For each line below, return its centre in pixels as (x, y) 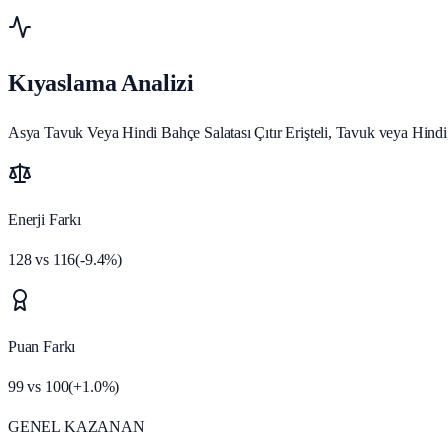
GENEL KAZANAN (76, 427)
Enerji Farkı (44, 220)
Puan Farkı (42, 347)
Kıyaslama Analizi (101, 83)
